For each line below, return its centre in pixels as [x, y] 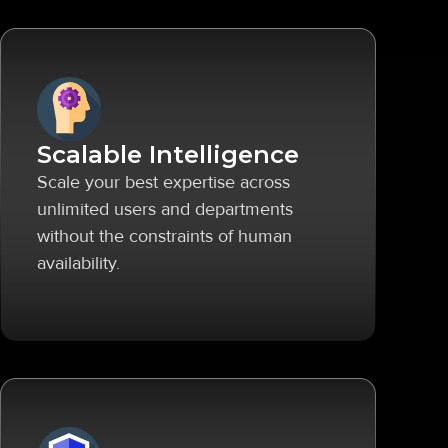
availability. [78, 263]
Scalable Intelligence [168, 154]
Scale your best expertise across [163, 182]
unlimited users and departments [165, 209]
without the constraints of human [164, 236]
